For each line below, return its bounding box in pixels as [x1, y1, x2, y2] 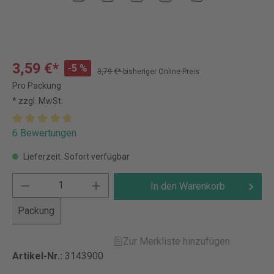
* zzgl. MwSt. [12, 96, 63, 106]
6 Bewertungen [12, 127, 76, 139]
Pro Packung [12, 81, 61, 91]
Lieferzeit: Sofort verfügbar [21, 152, 130, 161]
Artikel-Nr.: [12, 250, 65, 262]
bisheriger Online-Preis [123, 67, 199, 76]
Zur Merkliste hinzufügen [123, 235, 231, 247]
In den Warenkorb [150, 180, 226, 192]
